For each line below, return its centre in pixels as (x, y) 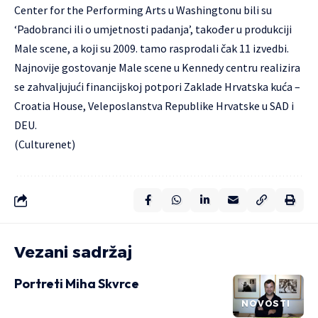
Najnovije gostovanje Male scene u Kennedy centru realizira (157, 67)
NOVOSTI (266, 303)
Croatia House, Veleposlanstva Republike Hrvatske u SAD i (154, 106)
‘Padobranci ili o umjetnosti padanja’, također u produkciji (153, 29)
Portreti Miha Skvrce (77, 284)
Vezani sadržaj (73, 252)
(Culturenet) (45, 144)
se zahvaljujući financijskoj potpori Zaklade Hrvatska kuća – (157, 87)
